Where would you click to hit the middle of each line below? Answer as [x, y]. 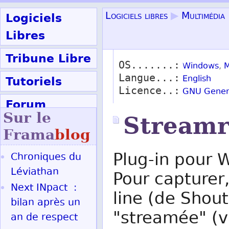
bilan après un [45, 203]
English [197, 79]
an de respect [44, 218]
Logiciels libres [136, 17]
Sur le [27, 118]
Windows [201, 67]
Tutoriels [34, 81]
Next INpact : [44, 188]
